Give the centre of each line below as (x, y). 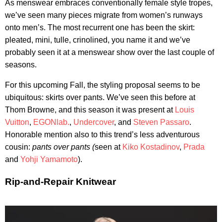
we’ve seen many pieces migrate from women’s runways (104, 15)
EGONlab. (51, 122)
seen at (109, 147)
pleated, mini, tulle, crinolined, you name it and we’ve (98, 40)
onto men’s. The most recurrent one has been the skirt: (100, 27)
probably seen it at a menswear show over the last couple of (110, 52)
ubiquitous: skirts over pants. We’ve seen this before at (100, 97)
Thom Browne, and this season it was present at (90, 110)
